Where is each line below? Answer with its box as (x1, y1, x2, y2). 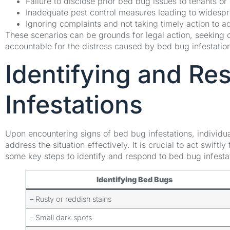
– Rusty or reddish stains (30, 194, 112, 203)
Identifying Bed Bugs (97, 175, 172, 184)
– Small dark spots (30, 213, 92, 222)
